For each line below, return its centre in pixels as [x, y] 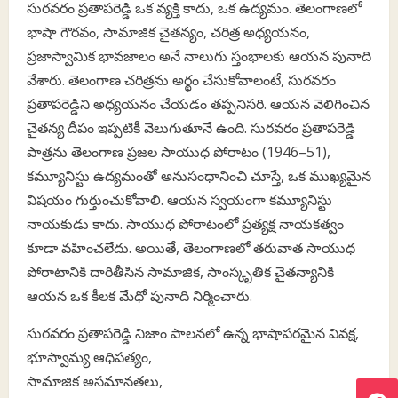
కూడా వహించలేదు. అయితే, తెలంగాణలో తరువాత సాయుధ [191, 247]
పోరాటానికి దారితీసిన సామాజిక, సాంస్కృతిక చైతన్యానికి [180, 271]
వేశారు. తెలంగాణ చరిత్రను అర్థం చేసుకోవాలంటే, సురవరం [181, 80]
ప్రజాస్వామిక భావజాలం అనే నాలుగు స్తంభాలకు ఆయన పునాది [199, 56]
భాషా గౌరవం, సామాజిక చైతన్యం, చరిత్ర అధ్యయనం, [168, 32]
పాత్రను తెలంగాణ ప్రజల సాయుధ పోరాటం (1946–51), [179, 151]
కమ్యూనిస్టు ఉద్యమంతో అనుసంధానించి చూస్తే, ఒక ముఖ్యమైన [199, 175]
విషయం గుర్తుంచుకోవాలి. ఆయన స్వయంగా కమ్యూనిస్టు [179, 199]
